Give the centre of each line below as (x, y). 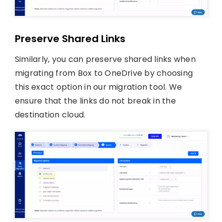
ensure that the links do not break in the (95, 101)
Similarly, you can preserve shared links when (105, 59)
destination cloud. (50, 115)
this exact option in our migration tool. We (98, 87)
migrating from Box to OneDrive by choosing (104, 73)
